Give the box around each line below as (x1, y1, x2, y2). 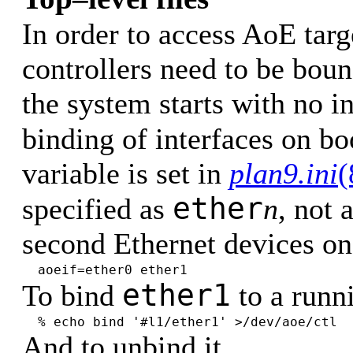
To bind (22, 279, 122, 312)
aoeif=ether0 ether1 (38, 262, 188, 277)
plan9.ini (229, 157, 338, 190)
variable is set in (22, 157, 229, 190)
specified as (22, 192, 173, 225)
